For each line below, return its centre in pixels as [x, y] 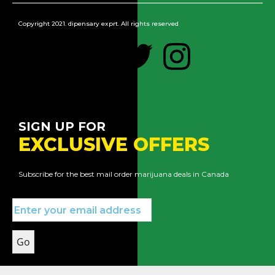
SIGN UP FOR [62, 126]
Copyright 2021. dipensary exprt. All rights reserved [99, 23]
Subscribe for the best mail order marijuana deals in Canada [124, 174]
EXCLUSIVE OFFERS [114, 144]
